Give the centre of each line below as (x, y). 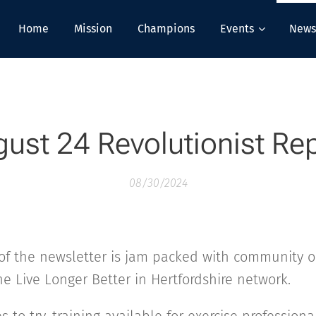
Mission (93, 29)
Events (237, 29)
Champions (166, 29)
